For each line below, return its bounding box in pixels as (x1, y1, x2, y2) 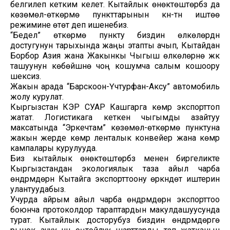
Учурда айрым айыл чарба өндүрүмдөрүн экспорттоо (10, 194, 220, 204)
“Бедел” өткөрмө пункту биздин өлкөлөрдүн (10, 30, 220, 40)
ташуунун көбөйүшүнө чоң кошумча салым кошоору (10, 61, 220, 71)
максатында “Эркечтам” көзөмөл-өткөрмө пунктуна (10, 122, 220, 132)
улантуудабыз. (10, 184, 66, 194)
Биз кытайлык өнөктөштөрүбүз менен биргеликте (10, 153, 220, 163)
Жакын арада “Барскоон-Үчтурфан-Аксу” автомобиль (10, 81, 220, 91)
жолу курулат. (10, 91, 64, 102)
